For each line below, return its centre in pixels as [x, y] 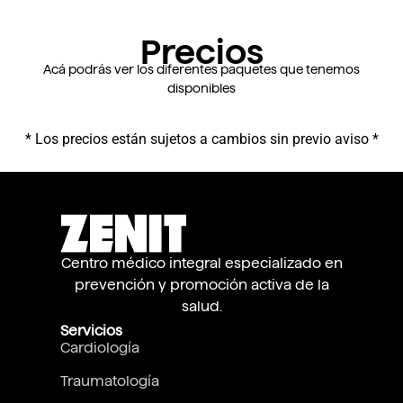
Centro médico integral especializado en [201, 263]
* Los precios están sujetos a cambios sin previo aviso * [201, 139]
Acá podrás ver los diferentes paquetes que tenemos [201, 69]
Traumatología [110, 381]
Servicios [92, 331]
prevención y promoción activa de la [201, 284]
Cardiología [100, 348]
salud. [201, 306]
